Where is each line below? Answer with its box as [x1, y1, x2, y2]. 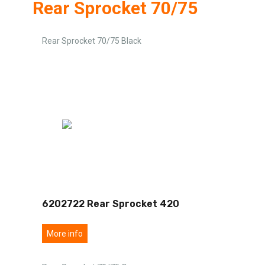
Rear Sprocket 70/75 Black [42, 35, 141, 46]
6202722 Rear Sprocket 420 [42, 198, 179, 209]
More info [47, 228, 83, 238]
